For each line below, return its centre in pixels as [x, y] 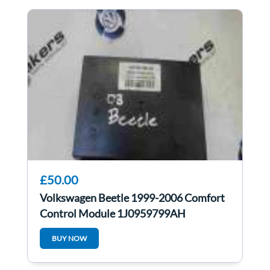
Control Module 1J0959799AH [113, 214]
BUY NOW [69, 239]
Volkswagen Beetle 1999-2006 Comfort [132, 198]
